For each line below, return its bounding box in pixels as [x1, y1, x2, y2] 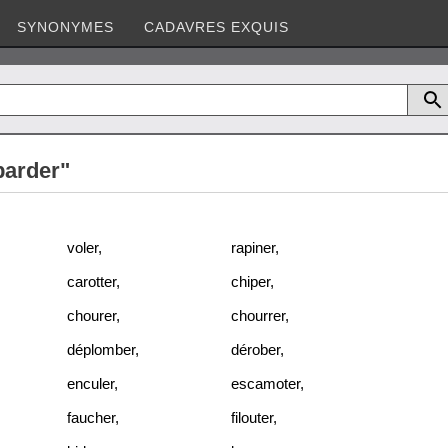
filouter [231, 408, 273, 426]
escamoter [231, 374, 300, 392]
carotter [67, 272, 116, 290]
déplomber [67, 340, 135, 358]
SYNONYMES [17, 19, 114, 35]
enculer [67, 374, 114, 392]
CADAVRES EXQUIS [144, 19, 289, 35]
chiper [231, 272, 270, 290]
